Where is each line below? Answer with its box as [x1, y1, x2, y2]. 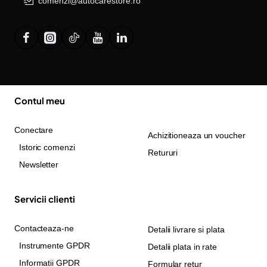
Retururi [148, 148, 178, 157]
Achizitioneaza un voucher [148, 131, 246, 140]
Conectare [14, 125, 54, 135]
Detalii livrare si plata [148, 225, 225, 234]
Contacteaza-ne [14, 223, 74, 233]
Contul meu [14, 95, 65, 106]
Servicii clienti [14, 193, 75, 204]
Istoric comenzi [19, 142, 75, 152]
